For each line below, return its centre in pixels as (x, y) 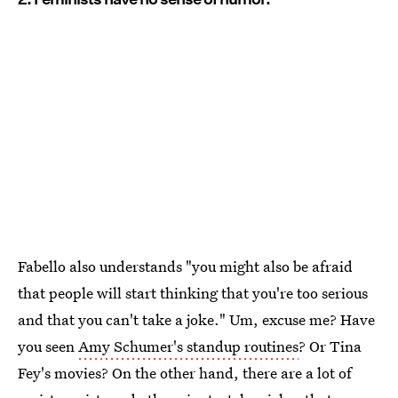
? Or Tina (330, 346)
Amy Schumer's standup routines (188, 346)
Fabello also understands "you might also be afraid (185, 267)
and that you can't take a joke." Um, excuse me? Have (196, 320)
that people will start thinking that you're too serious (193, 293)
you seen (48, 346)
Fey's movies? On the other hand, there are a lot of (185, 373)
